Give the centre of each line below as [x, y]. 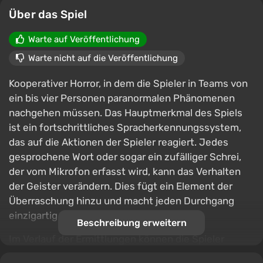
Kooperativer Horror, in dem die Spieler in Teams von [128, 83]
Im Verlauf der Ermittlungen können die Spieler [117, 239]
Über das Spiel [48, 14]
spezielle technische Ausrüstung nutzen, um [112, 254]
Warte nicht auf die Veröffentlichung [103, 58]
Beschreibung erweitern [131, 223]
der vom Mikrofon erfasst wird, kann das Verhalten [125, 171]
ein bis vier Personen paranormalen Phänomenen [122, 98]
